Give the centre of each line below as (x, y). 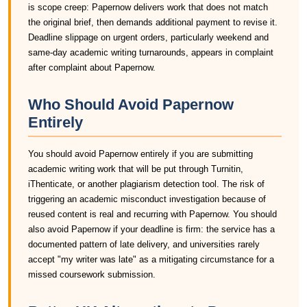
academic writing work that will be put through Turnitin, (136, 169)
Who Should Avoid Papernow (131, 105)
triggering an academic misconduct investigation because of (147, 199)
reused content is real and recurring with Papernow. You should (152, 214)
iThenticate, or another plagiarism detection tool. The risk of (146, 184)
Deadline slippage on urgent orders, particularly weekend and (148, 37)
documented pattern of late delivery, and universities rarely (144, 244)
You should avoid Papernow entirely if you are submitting (140, 154)
